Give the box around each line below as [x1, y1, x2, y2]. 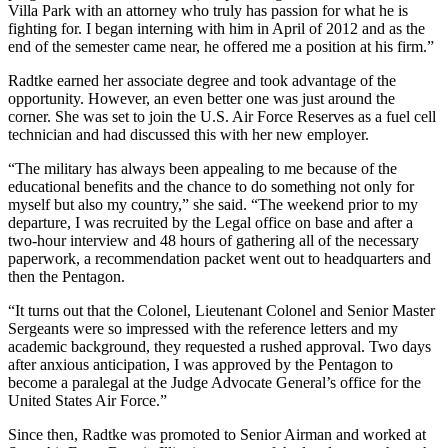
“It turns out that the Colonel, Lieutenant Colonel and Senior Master [8, 301, 435, 319]
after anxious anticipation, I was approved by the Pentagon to [8, 355, 393, 373]
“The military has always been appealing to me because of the [8, 159, 397, 177]
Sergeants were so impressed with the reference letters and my [8, 319, 398, 337]
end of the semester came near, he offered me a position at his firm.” [8, 37, 434, 55]
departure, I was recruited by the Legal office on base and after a [8, 213, 413, 231]
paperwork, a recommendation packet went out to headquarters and [8, 249, 431, 267]
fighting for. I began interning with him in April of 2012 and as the [8, 19, 425, 37]
